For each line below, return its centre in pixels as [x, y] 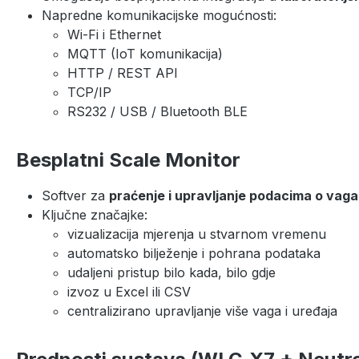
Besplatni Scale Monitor [128, 159]
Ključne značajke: [95, 214]
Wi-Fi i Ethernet [114, 34]
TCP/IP [89, 92]
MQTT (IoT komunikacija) [145, 53]
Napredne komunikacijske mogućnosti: [159, 15]
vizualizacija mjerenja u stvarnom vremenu [197, 234]
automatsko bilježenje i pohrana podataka [194, 253]
